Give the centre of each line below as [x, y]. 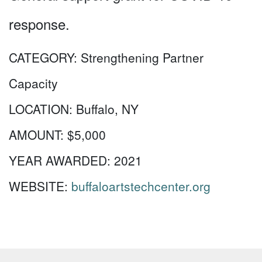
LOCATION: [42, 109]
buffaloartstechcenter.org [141, 186]
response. [39, 24]
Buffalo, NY [107, 109]
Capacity [33, 83]
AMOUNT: [38, 135]
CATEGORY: [45, 57]
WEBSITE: [40, 186]
